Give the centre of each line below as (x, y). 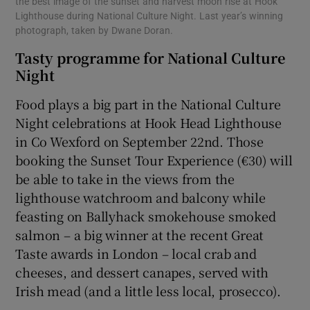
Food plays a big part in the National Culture (148, 103)
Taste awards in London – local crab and (136, 253)
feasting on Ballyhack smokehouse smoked (146, 216)
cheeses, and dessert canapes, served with (142, 272)
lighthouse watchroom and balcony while (140, 197)
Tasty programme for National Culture (151, 57)
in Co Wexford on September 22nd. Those (139, 141)
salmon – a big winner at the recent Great (140, 234)
